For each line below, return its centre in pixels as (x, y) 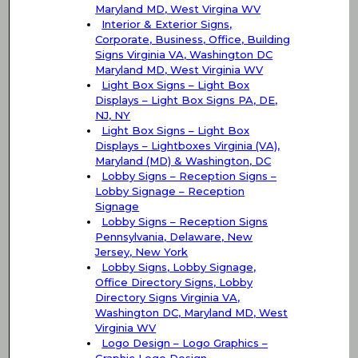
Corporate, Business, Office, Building (193, 40)
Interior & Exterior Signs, (167, 24)
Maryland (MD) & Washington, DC (183, 161)
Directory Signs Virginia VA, (168, 298)
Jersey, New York (142, 252)
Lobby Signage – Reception (170, 191)
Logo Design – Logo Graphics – (185, 343)
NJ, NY (113, 115)
